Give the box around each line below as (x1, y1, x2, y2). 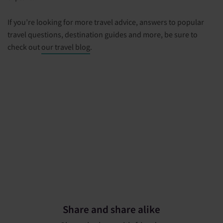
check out (7, 41, 41, 52)
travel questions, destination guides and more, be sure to (7, 29, 198, 39)
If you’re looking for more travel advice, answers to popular (7, 16, 204, 27)
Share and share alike (63, 203, 160, 216)
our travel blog (41, 41, 90, 52)
